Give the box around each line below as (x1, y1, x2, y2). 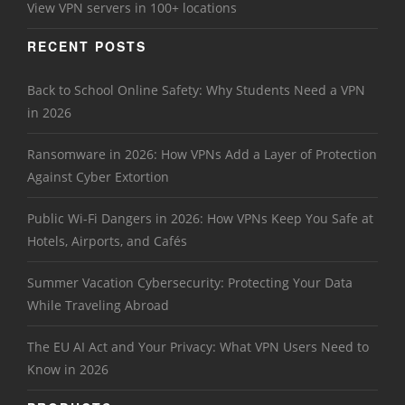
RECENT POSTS (27, 37, 146, 56)
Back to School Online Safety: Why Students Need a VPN (27, 81, 365, 99)
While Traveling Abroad (27, 297, 169, 315)
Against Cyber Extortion (27, 168, 169, 186)
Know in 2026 (27, 361, 108, 379)
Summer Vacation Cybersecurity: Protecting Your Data (27, 274, 353, 292)
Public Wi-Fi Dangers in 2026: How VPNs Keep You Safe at (27, 210, 373, 228)
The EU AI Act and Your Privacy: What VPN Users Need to (27, 338, 369, 356)
